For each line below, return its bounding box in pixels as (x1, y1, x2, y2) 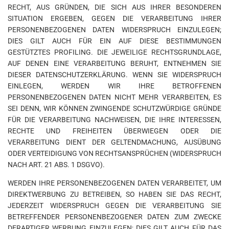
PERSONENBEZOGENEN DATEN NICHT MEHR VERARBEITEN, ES (8, 93, 221, 101)
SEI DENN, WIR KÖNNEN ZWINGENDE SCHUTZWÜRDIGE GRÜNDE (8, 104, 221, 112)
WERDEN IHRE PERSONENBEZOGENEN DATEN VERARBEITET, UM (8, 178, 221, 187)
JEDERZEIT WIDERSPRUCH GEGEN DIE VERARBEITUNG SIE (8, 201, 221, 210)
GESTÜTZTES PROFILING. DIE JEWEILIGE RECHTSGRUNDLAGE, (8, 48, 221, 56)
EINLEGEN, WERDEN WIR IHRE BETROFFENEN (8, 81, 221, 90)
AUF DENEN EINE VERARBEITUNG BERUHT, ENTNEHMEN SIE (8, 59, 221, 67)
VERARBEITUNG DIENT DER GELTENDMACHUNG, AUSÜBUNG (8, 138, 221, 146)
